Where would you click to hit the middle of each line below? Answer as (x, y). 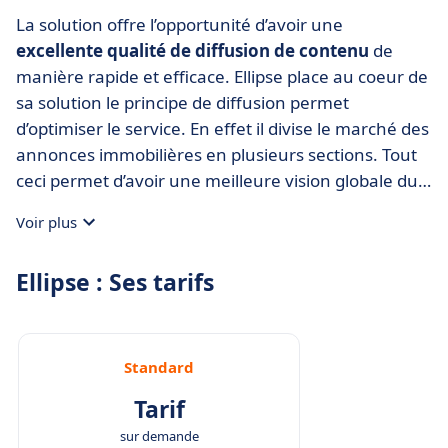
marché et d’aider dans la (118, 206)
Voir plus (46, 222)
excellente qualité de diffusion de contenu (192, 50)
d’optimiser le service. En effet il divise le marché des (222, 128)
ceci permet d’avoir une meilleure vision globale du (217, 180)
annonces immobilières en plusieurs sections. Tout (216, 154)
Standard (159, 367)
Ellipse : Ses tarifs (115, 282)
